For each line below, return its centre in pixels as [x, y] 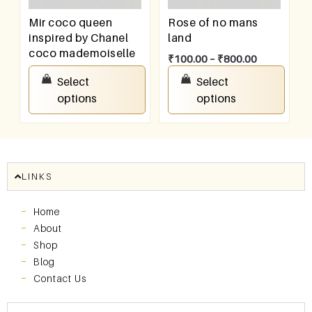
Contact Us [60, 278]
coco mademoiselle [82, 53]
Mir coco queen [71, 22]
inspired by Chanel [79, 37]
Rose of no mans [213, 22]
